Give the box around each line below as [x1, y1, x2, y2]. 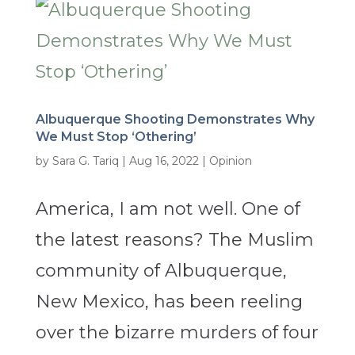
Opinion [208, 154, 252, 169]
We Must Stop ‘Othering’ [35, 129, 197, 145]
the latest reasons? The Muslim [35, 229, 314, 251]
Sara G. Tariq [52, 154, 119, 169]
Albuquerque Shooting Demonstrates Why [35, 112, 315, 128]
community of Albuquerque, [35, 260, 287, 282]
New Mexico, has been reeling [35, 291, 303, 313]
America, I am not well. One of [35, 198, 300, 220]
